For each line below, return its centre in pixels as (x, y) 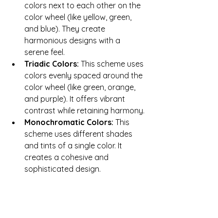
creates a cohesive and (67, 157)
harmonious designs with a (73, 41)
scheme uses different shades (79, 134)
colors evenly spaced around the (84, 76)
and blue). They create (66, 29)
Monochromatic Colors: (69, 122)
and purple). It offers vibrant (76, 99)
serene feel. (45, 52)
